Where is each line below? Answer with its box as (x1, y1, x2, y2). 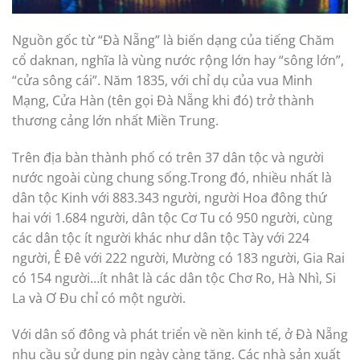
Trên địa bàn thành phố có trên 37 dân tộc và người (12, 148, 324, 166)
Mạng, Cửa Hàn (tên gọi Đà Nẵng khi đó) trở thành (12, 91, 314, 109)
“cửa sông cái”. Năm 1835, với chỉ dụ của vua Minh (12, 71, 313, 89)
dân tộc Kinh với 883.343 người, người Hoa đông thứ (12, 188, 327, 207)
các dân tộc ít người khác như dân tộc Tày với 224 (12, 228, 309, 247)
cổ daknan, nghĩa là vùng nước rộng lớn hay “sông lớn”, (12, 51, 344, 69)
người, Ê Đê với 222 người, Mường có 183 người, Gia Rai (12, 248, 345, 267)
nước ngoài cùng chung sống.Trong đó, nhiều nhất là (12, 168, 332, 186)
